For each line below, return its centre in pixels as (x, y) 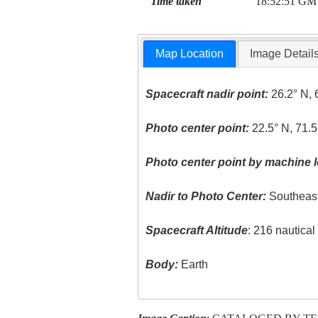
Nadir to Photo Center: (206, 197)
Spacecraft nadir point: (207, 94)
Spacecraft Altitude (197, 231)
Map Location (190, 54)
